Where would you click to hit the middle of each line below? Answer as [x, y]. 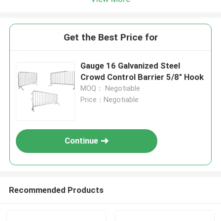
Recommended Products [56, 190]
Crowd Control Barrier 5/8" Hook [142, 77]
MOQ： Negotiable [110, 89]
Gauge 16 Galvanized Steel [130, 66]
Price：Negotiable [110, 100]
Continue [82, 141]
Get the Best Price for [110, 37]
